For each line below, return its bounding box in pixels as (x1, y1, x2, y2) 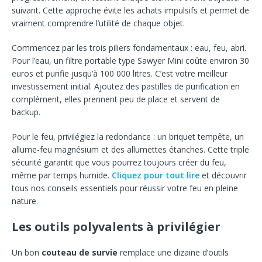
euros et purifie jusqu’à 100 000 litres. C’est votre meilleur (12, 67, 227, 79)
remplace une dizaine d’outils (118, 246, 229, 258)
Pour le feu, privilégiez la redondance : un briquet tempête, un (12, 130, 244, 142)
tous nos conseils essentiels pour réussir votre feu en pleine (12, 182, 238, 194)
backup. (12, 106, 40, 118)
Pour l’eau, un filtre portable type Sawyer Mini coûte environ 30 (12, 54, 249, 66)
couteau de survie (42, 246, 118, 258)
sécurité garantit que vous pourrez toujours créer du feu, (12, 156, 226, 168)
